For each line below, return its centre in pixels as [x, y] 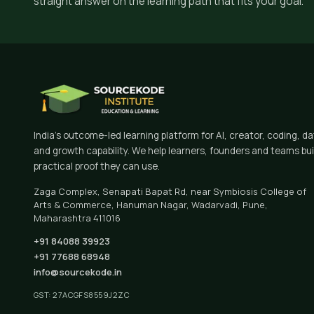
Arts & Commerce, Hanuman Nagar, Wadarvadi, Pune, [151, 205]
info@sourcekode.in [78, 272]
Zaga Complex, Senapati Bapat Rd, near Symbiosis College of [170, 192]
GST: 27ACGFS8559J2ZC [82, 295]
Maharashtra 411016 [77, 218]
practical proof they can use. [97, 166]
